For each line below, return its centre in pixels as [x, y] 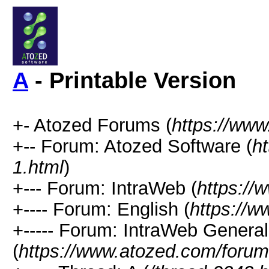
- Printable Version [132, 80]
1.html [38, 167]
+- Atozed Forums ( [92, 125]
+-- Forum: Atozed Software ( [132, 146]
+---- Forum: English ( [101, 209]
